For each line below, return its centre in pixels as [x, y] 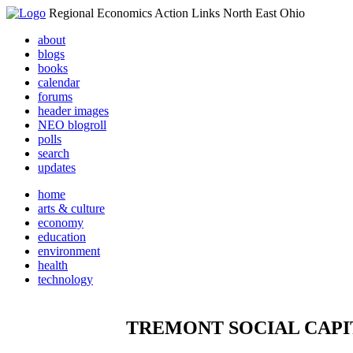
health [53, 265]
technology [65, 279]
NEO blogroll [72, 125]
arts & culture [71, 208]
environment [69, 251]
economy [61, 223]
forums [55, 97]
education [62, 237]
